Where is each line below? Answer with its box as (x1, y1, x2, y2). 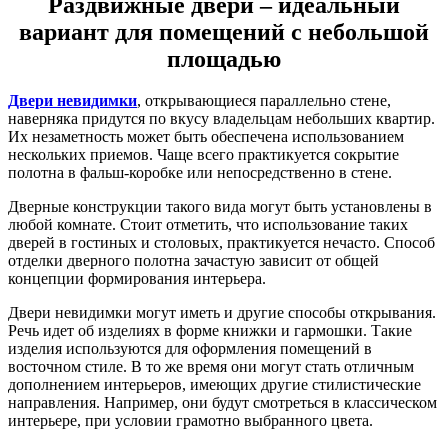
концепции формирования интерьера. (8, 270, 266, 288)
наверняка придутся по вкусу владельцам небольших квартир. (8, 110, 435, 128)
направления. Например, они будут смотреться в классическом (8, 394, 437, 412)
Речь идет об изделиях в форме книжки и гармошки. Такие (8, 322, 412, 340)
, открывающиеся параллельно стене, (137, 92, 391, 110)
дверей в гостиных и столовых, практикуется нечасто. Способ (8, 234, 435, 252)
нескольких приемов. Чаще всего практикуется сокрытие (8, 146, 399, 164)
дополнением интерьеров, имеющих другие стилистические (8, 376, 421, 394)
